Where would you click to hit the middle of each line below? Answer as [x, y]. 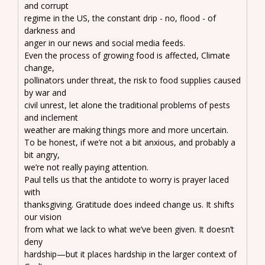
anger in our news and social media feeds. [105, 43]
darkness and [50, 30]
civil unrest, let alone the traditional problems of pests [127, 105]
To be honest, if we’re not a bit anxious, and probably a [130, 142]
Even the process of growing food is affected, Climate [127, 55]
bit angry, [42, 154]
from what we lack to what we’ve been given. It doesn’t [129, 229]
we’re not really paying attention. [86, 167]
